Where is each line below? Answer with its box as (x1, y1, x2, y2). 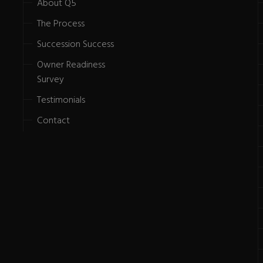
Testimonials (37, 92, 85, 108)
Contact (37, 113, 70, 129)
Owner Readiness (37, 57, 105, 73)
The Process (37, 16, 85, 32)
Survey (37, 72, 64, 87)
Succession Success (37, 36, 114, 52)
